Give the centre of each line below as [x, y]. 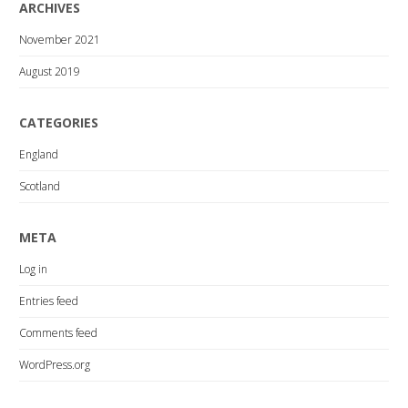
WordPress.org [55, 364]
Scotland [40, 186]
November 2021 [60, 39]
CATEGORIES [59, 122]
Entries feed [49, 301]
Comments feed [59, 332]
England [39, 154]
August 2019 [50, 71]
